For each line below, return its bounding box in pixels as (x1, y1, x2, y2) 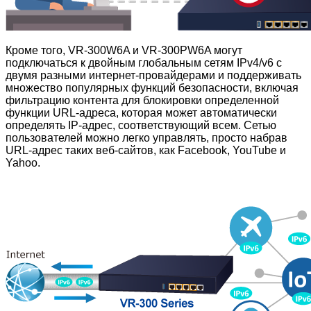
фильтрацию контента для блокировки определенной (6, 94, 279, 106)
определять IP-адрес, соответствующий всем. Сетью (6, 119, 276, 131)
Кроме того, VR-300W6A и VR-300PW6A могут (6, 44, 242, 56)
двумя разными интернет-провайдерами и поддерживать (6, 69, 301, 81)
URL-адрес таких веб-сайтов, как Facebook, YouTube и (6, 144, 286, 156)
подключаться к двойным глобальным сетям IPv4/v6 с (6, 56, 282, 69)
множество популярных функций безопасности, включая (6, 81, 299, 94)
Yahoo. (6, 156, 40, 169)
